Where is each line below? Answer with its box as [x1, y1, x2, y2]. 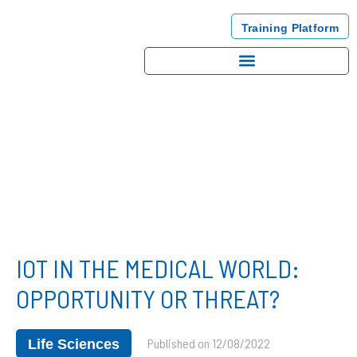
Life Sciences [28, 336, 120, 352]
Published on [147, 335, 210, 351]
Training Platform [241, 21, 339, 34]
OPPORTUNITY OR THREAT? [16, 283, 280, 313]
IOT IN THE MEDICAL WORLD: [16, 253, 300, 283]
